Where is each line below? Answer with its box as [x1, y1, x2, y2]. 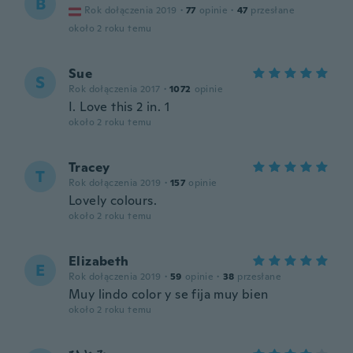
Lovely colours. [69, 192, 157, 209]
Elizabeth [69, 253, 129, 269]
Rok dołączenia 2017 [69, 83, 161, 95]
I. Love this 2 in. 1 [69, 98, 169, 115]
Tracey [69, 159, 110, 176]
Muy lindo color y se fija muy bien [69, 286, 269, 303]
